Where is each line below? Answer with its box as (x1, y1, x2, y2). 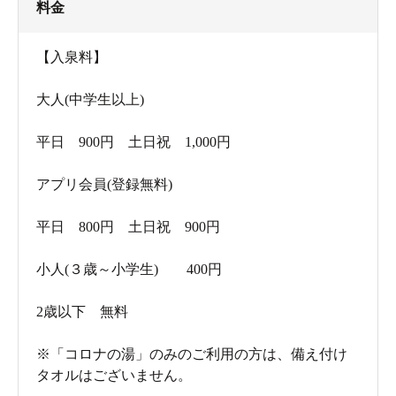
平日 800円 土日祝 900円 (36, 218, 220, 234)
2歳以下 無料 (36, 303, 128, 319)
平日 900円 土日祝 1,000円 (36, 133, 231, 149)
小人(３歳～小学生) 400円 (36, 261, 236, 277)
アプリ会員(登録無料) (36, 176, 172, 192)
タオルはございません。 (36, 367, 192, 383)
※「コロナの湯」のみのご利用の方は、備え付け (36, 346, 347, 362)
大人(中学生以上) (36, 91, 144, 107)
